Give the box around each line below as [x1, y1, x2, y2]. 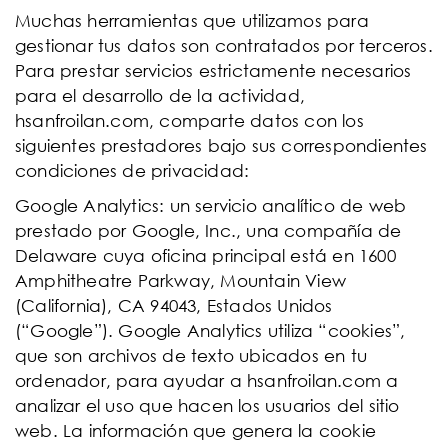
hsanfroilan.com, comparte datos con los [15, 110, 364, 131]
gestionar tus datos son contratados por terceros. [15, 35, 433, 56]
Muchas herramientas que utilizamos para [15, 10, 369, 31]
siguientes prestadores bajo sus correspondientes [15, 135, 428, 156]
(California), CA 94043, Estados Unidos [15, 295, 333, 316]
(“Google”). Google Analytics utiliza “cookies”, [15, 320, 406, 341]
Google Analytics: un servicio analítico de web [15, 195, 407, 216]
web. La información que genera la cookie [15, 420, 377, 441]
